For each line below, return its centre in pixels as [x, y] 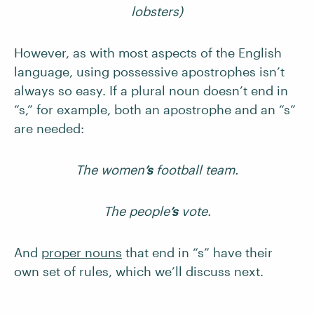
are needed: [49, 128]
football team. [196, 170]
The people [136, 211]
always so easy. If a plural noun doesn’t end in [151, 90]
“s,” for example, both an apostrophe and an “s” [155, 109]
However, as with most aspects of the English [148, 53]
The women [110, 170]
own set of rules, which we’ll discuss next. [139, 271]
